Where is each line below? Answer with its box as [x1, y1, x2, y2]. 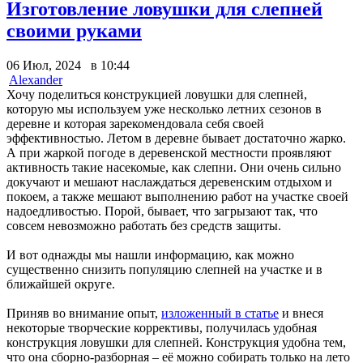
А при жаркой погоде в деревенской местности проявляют [6, 145, 331, 160]
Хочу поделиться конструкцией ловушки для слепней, [6, 87, 307, 101]
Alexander [9, 72, 62, 87]
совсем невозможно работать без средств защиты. [6, 218, 281, 233]
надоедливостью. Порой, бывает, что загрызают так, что [6, 203, 318, 218]
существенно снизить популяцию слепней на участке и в [6, 262, 322, 276]
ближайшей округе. [6, 276, 115, 291]
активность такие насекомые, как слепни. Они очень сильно [6, 160, 341, 174]
